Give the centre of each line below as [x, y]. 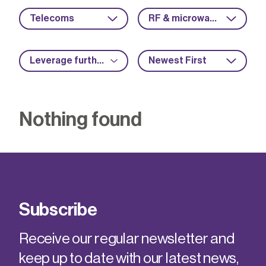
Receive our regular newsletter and [127, 239]
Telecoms [52, 18]
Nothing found [80, 120]
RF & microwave [213, 18]
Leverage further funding [100, 61]
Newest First [178, 61]
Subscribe [58, 210]
